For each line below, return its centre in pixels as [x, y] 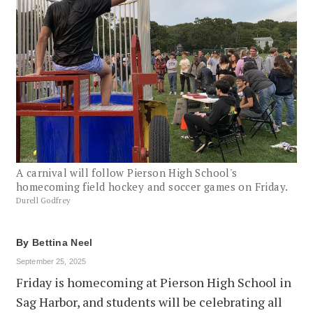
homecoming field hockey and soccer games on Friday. [152, 187]
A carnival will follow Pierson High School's [127, 173]
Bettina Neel [62, 243]
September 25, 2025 [51, 262]
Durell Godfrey [44, 201]
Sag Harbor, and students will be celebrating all [149, 302]
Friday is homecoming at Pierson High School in [154, 283]
